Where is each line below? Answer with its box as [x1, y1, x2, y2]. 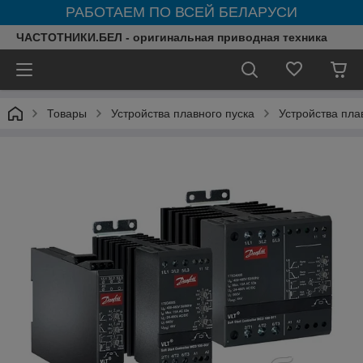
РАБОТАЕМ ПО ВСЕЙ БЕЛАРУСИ [66, 4, 297, 20]
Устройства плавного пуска [111, 107, 254, 120]
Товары [47, 107, 87, 120]
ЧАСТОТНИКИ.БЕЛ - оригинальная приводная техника [16, 31, 327, 44]
